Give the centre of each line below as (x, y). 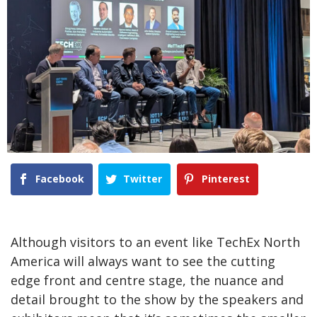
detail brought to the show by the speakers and (157, 299)
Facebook (60, 179)
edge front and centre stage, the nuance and (147, 280)
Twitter (143, 179)
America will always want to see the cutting (143, 261)
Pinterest (225, 179)
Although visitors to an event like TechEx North (155, 242)
